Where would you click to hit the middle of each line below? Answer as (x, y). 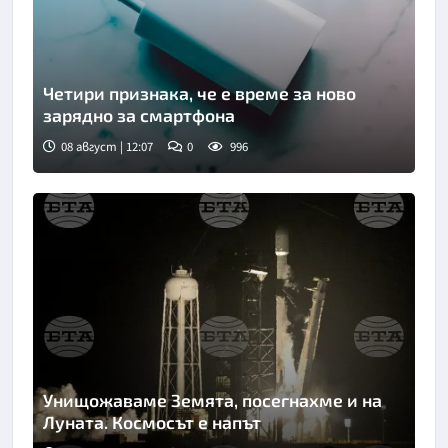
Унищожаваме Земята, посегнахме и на (212, 399)
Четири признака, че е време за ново (199, 93)
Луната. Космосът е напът (152, 421)
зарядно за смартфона (139, 115)
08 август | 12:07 (107, 147)
